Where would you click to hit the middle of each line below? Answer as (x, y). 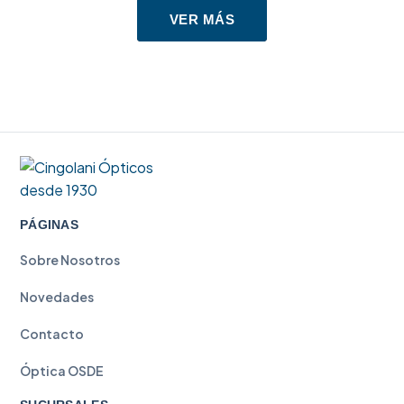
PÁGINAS (49, 225)
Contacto (52, 334)
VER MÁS (202, 19)
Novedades (57, 297)
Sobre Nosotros (70, 260)
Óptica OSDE (62, 371)
